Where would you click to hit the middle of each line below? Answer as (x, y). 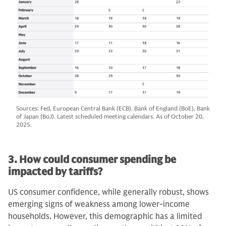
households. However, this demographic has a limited (105, 216)
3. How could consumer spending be (92, 159)
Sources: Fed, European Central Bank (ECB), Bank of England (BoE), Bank (113, 108)
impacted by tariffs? (55, 172)
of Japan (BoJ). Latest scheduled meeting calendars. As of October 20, (110, 116)
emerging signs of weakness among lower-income (99, 204)
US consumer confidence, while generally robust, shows (108, 192)
